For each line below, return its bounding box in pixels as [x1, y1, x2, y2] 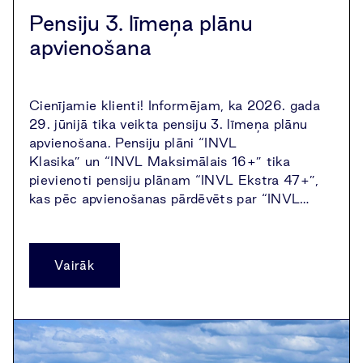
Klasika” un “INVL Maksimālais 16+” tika [29, 154, 290, 169]
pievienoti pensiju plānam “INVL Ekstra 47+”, [29, 173, 319, 187]
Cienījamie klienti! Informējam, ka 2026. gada [29, 98, 320, 113]
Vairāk [54, 258, 95, 272]
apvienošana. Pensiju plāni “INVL [29, 135, 237, 150]
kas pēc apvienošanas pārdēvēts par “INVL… [29, 191, 310, 206]
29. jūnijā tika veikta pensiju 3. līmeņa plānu [29, 117, 308, 131]
